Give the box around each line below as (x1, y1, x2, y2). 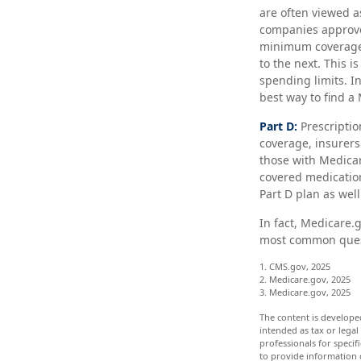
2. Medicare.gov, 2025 (259, 273, 351, 285)
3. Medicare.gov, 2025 (259, 286, 351, 298)
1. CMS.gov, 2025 (259, 260, 330, 272)
